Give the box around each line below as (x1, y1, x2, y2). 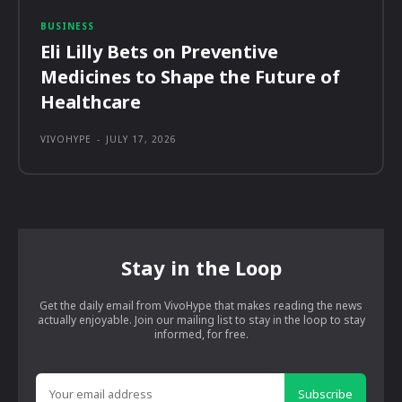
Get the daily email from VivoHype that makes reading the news (39, 297, 363, 313)
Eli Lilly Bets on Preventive (40, 39, 278, 64)
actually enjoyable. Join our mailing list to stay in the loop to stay (37, 311, 365, 328)
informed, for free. (153, 326, 249, 342)
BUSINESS (40, 19, 94, 32)
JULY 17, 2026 (106, 132, 177, 145)
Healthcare (40, 89, 141, 114)
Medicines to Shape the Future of (40, 64, 340, 89)
